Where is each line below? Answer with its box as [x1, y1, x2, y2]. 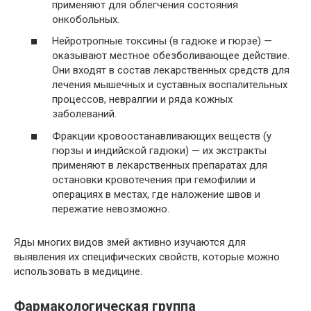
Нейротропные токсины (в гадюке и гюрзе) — [52, 35, 272, 48]
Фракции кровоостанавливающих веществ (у [52, 129, 271, 142]
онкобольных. [52, 12, 119, 26]
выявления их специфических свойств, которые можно [14, 250, 280, 263]
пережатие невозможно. [52, 202, 169, 215]
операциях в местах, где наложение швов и [52, 187, 260, 201]
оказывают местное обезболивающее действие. [52, 49, 289, 62]
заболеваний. [52, 108, 117, 121]
